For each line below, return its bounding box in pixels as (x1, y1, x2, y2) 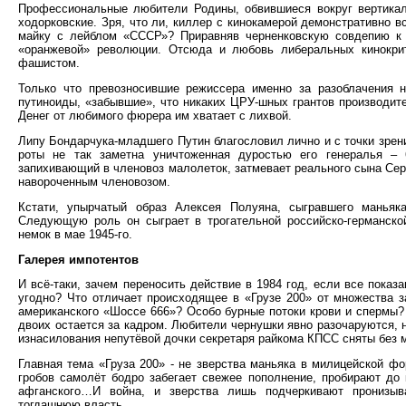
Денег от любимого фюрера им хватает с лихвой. (18, 109, 292, 123)
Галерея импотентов (18, 252, 139, 266)
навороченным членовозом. (18, 174, 170, 188)
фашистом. (18, 56, 80, 71)
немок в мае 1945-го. (18, 227, 132, 241)
